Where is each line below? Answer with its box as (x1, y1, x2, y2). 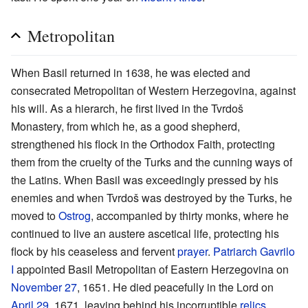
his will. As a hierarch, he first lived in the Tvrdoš (11, 100, 243, 117)
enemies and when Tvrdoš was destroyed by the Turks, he (11, 190, 292, 206)
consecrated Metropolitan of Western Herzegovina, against (11, 82, 296, 99)
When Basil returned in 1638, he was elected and (11, 65, 250, 81)
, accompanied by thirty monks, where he (91, 208, 289, 224)
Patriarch (213, 243, 257, 260)
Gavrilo (260, 243, 295, 260)
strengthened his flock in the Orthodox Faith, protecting (11, 136, 275, 153)
